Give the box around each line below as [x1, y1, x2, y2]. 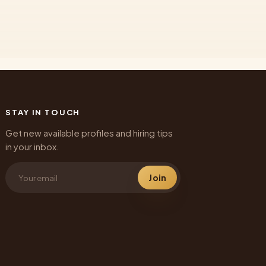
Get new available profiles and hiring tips [5, 128, 173, 139]
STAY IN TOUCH [5, 107, 81, 118]
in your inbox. [5, 141, 60, 153]
